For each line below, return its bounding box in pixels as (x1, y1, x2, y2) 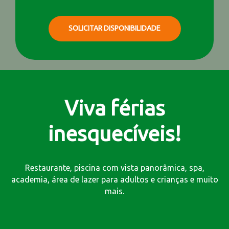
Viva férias (64, 96, 165, 120)
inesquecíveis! (48, 121, 181, 145)
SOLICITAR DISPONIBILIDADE (68, 24, 161, 33)
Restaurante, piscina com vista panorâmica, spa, (25, 163, 204, 172)
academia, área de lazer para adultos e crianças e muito (11, 174, 218, 184)
